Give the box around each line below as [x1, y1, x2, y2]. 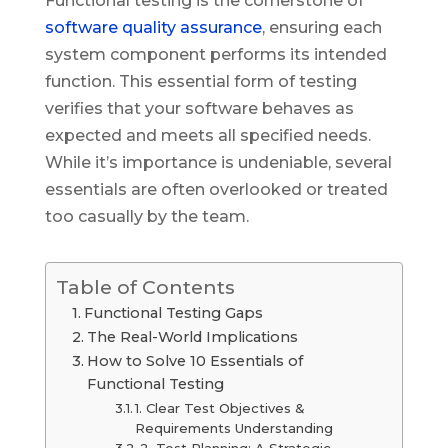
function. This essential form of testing [44, 71, 357, 91]
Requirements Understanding [135, 419, 346, 436]
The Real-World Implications [86, 327, 302, 346]
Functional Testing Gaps [83, 303, 267, 322]
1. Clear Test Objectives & [135, 399, 306, 416]
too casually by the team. [44, 206, 253, 226]
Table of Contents [55, 274, 235, 299]
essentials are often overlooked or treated [44, 179, 388, 199]
